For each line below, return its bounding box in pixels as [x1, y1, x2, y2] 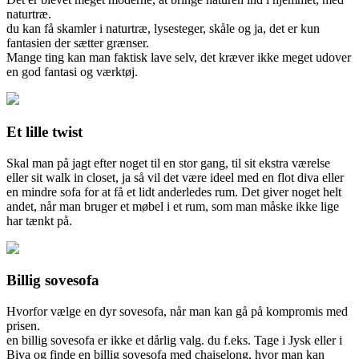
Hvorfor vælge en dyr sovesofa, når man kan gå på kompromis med [6, 305, 348, 318]
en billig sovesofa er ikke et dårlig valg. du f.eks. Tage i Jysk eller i [6, 333, 342, 347]
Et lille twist [6, 123, 83, 140]
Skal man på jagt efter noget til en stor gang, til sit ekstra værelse [6, 155, 330, 170]
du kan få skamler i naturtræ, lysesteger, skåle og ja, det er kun [6, 22, 320, 36]
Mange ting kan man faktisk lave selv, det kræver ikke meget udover [6, 50, 351, 65]
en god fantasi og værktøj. [6, 65, 138, 79]
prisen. [6, 319, 40, 333]
